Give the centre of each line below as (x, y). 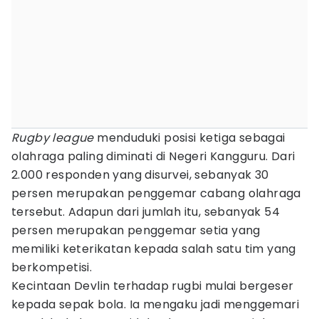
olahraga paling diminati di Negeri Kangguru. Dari (153, 156)
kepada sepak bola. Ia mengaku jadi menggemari (155, 304)
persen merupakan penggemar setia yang (136, 230)
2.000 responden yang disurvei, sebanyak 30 (140, 175)
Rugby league (53, 138)
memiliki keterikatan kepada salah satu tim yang (154, 249)
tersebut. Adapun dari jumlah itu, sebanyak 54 (146, 212)
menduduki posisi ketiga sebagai (189, 138)
